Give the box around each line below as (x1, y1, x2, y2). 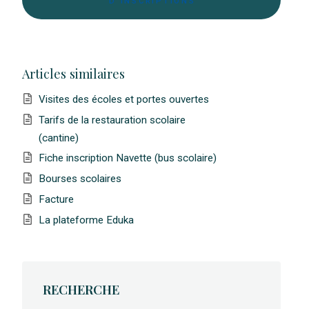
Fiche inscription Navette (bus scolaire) (38, 152, 217, 165)
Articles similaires (21, 65, 125, 83)
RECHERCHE (43, 281, 120, 299)
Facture (38, 193, 74, 206)
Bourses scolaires (38, 172, 121, 186)
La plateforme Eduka (38, 213, 134, 226)
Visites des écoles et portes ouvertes (38, 92, 209, 106)
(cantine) (38, 131, 79, 144)
